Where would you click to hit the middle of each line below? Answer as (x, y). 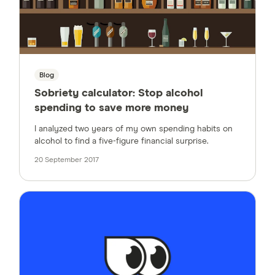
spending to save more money (111, 108)
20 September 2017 (67, 161)
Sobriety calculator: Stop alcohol (119, 94)
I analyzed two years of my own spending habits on (134, 129)
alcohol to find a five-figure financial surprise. (122, 141)
